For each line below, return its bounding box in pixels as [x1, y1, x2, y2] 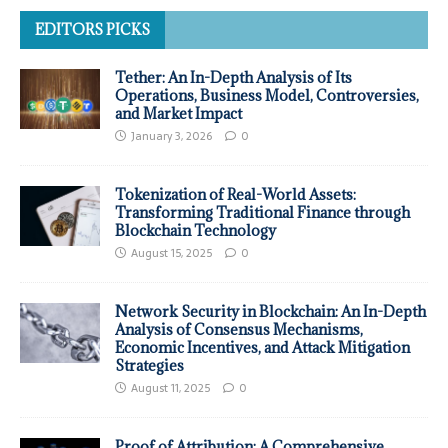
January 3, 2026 [131, 127, 212, 146]
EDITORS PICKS [35, 20, 150, 40]
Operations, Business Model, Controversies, [115, 86, 419, 106]
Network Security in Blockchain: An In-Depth [115, 302, 426, 322]
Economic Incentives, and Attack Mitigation [115, 338, 410, 358]
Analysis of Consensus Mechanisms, [115, 320, 363, 340]
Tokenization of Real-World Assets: [115, 185, 356, 205]
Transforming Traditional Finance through [115, 203, 410, 223]
